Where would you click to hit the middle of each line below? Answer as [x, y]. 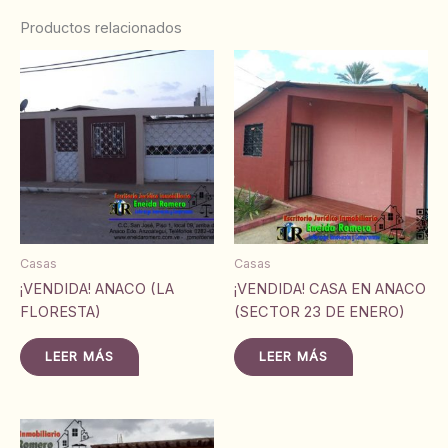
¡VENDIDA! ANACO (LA [97, 289]
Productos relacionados [101, 27]
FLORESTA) [60, 312]
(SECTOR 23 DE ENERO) [319, 312]
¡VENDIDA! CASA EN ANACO [330, 289]
